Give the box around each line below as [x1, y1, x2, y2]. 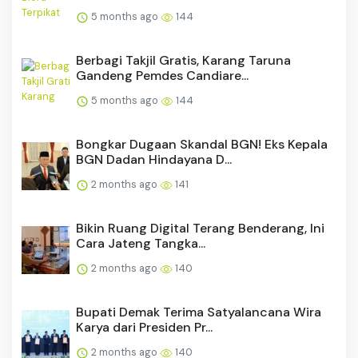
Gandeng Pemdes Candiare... [76, 67, 249, 85]
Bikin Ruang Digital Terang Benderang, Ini [76, 220, 324, 237]
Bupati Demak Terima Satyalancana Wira [76, 304, 321, 321]
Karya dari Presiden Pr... [76, 319, 213, 336]
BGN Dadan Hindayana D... [76, 151, 232, 169]
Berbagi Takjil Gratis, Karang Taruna [76, 52, 291, 70]
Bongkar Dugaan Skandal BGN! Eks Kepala [76, 136, 328, 153]
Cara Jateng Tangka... [76, 235, 205, 253]
